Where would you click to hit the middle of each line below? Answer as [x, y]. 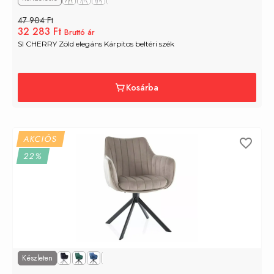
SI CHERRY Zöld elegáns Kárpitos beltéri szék [96, 44]
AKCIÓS [41, 139]
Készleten [37, 258]
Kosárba [142, 88]
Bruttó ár [80, 32]
